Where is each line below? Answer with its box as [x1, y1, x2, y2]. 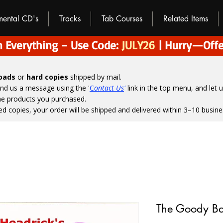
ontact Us [94, 83, 124, 93]
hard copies [26, 72, 68, 82]
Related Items [163, 13, 208, 24]
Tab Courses [101, 13, 142, 24]
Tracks [59, 13, 81, 24]
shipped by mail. [68, 72, 121, 82]
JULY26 [121, 38, 155, 52]
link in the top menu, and [125, 83, 209, 93]
